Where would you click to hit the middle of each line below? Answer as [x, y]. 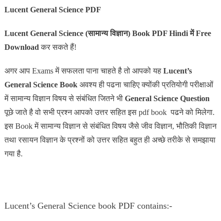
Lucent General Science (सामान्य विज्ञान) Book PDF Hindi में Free [108, 33]
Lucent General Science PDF [53, 9]
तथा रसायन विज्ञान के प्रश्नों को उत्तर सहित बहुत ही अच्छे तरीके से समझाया [110, 140]
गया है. [14, 153]
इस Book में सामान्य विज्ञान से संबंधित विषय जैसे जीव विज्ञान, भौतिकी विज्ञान [110, 126]
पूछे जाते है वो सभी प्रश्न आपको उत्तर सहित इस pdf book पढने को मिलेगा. [109, 112]
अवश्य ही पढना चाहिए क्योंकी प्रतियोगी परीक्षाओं [146, 84]
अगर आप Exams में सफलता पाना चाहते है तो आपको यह [84, 71]
